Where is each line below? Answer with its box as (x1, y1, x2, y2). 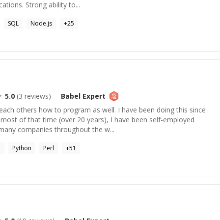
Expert (81, 91, 106, 101)
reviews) (23, 91, 51, 101)
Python (12, 144, 31, 152)
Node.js (30, 19, 52, 27)
